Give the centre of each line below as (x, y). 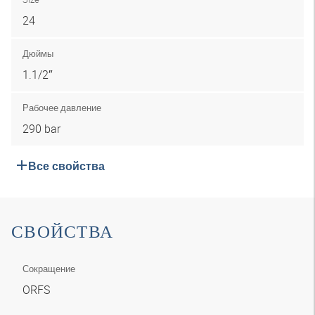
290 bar (41, 129)
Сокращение (49, 269)
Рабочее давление (62, 108)
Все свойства (66, 166)
